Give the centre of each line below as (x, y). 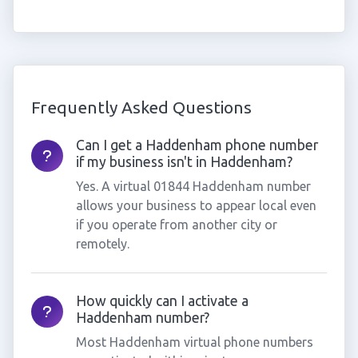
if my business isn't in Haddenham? (184, 162)
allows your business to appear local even (196, 205)
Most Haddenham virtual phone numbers (194, 342)
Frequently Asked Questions (141, 107)
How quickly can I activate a (162, 301)
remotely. (102, 244)
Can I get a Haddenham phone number (197, 145)
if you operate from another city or (176, 225)
